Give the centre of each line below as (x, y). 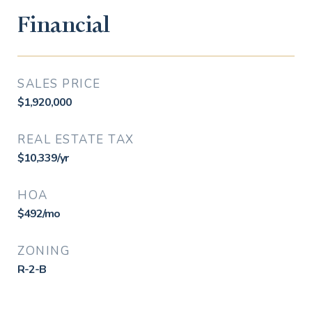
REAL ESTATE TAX (76, 140)
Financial (63, 25)
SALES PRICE (59, 84)
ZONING (44, 251)
